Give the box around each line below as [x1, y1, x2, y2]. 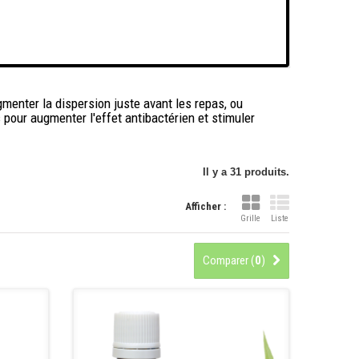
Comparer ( [203, 253, 255, 268]
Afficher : [185, 200, 226, 212]
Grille [240, 213, 260, 224]
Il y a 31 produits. [203, 166, 289, 178]
